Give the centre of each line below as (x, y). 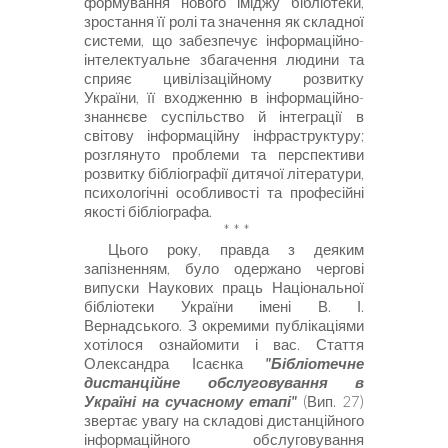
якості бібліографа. (148, 212)
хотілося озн (133, 345)
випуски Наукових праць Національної (224, 288)
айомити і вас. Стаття (272, 345)
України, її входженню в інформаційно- (224, 98)
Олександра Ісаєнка (174, 364)
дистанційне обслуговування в (224, 383)
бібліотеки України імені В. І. (224, 307)
